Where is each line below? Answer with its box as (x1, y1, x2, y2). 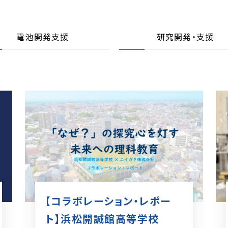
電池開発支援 (16, 31, 69, 43)
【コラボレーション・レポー (45, 193, 171, 208)
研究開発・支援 (156, 31, 214, 43)
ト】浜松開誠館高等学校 (45, 211, 159, 226)
